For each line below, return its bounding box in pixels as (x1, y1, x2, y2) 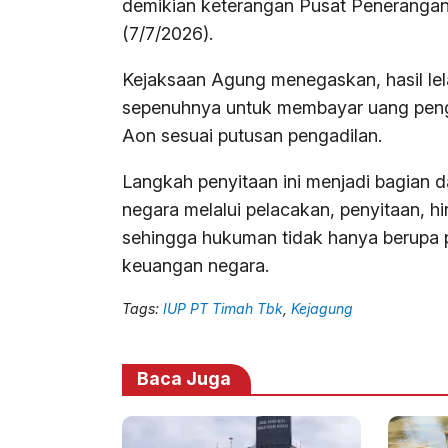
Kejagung (291, 300, 353, 318)
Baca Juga (137, 368, 231, 390)
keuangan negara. (122, 255, 269, 277)
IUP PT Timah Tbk (163, 300, 283, 318)
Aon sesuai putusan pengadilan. (122, 125, 382, 147)
